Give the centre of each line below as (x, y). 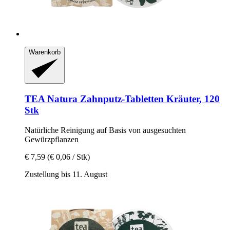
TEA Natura (51, 99)
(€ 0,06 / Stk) (69, 157)
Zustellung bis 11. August (66, 174)
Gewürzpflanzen (52, 139)
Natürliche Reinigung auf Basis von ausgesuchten (105, 130)
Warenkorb (45, 52)
